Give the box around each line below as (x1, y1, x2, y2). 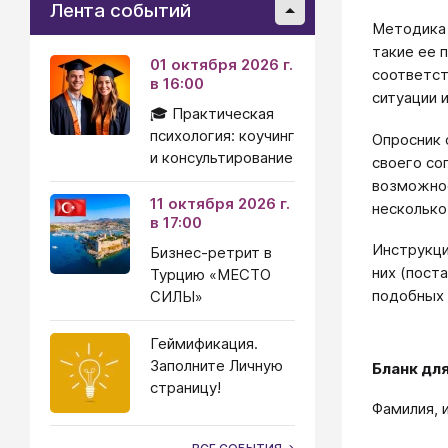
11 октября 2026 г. (150, 194, 290, 213)
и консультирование (150, 148, 293, 167)
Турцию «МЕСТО (150, 265, 271, 284)
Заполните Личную (150, 356, 283, 375)
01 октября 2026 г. (150, 55, 293, 74)
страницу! (150, 378, 221, 397)
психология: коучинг (150, 126, 295, 145)
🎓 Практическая (150, 104, 274, 123)
